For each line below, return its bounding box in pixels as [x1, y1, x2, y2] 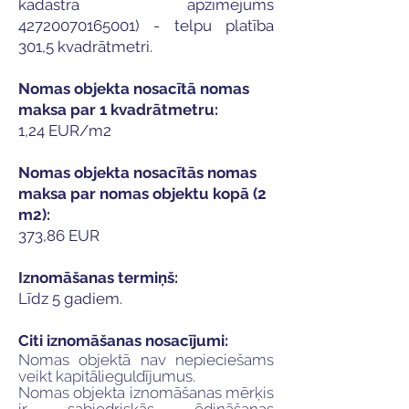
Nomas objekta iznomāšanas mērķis [18, 383, 274, 402]
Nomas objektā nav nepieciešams [18, 351, 274, 369]
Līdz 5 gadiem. [18, 289, 122, 308]
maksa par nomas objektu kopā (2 [18, 184, 267, 203]
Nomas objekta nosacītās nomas [18, 163, 257, 182]
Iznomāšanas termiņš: [18, 268, 178, 287]
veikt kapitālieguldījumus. [18, 367, 195, 385]
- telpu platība [140, 16, 274, 35]
